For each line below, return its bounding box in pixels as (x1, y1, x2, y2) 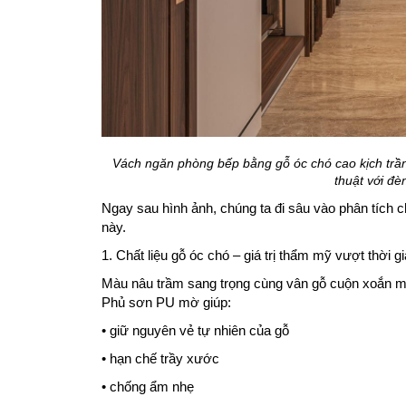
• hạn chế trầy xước (101, 350, 219, 366)
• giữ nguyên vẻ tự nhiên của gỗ (101, 322, 289, 338)
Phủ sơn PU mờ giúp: (101, 294, 231, 310)
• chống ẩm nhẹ (101, 378, 194, 394)
